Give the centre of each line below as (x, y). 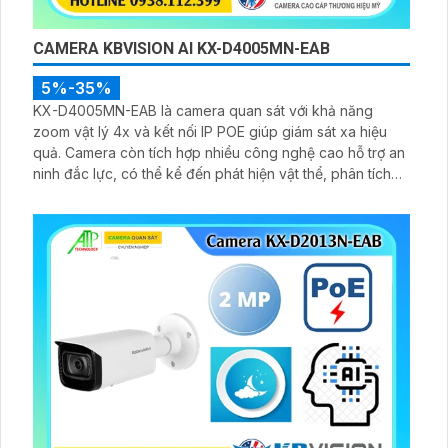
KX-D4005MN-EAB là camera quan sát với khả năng (203, 111)
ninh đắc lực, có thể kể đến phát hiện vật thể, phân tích (212, 174)
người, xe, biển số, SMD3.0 (121, 195)
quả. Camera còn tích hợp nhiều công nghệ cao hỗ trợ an (49, 153)
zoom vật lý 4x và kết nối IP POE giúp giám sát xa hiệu (210, 132)
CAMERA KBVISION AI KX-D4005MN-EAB (181, 49)
